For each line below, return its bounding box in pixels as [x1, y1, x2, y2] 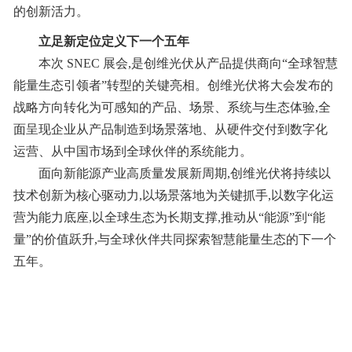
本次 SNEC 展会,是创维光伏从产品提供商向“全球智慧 [38, 57, 338, 71]
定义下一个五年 [101, 35, 189, 49]
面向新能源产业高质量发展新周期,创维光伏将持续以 [38, 167, 331, 181]
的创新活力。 [13, 5, 89, 19]
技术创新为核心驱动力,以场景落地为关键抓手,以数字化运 [13, 189, 334, 203]
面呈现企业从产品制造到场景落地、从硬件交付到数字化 [13, 123, 328, 137]
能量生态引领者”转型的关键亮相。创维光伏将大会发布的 [13, 79, 333, 93]
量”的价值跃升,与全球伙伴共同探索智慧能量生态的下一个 [13, 233, 336, 247]
